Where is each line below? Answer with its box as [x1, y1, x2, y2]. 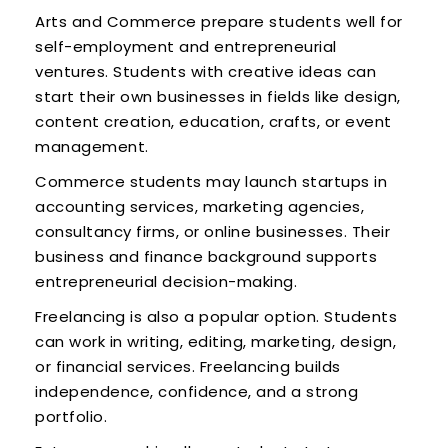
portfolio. [35, 406, 107, 428]
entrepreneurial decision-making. [35, 271, 297, 293]
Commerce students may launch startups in [35, 171, 387, 193]
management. [35, 136, 149, 158]
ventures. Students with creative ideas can [35, 61, 376, 83]
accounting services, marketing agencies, [35, 196, 364, 218]
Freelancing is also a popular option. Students [35, 306, 397, 328]
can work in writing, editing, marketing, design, [35, 331, 396, 353]
